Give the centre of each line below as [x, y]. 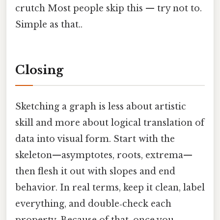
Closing [39, 70]
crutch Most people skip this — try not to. [109, 8]
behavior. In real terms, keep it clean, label [110, 188]
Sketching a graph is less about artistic [101, 107]
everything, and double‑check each [93, 204]
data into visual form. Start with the [95, 139]
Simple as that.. [49, 24]
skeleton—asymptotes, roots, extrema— [104, 155]
